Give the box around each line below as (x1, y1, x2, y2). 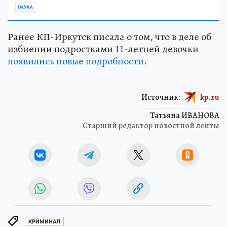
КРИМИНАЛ (28, 218, 60, 225)
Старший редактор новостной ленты (83, 120, 219, 132)
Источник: (141, 92, 180, 103)
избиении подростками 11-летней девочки (8, 42, 199, 56)
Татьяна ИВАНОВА (150, 110, 219, 122)
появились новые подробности (8, 54, 144, 68)
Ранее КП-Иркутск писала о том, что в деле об (8, 30, 211, 44)
